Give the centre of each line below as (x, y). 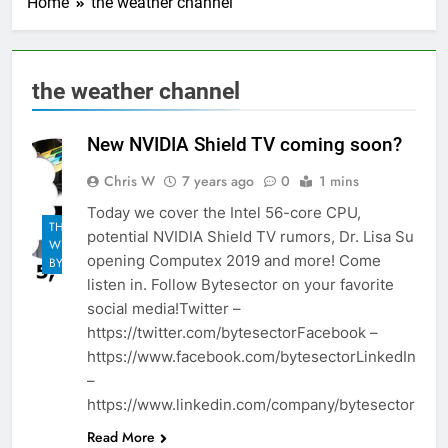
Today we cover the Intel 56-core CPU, (224, 212)
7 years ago (218, 180)
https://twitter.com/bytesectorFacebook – (232, 332)
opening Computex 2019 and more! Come (234, 260)
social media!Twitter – (164, 308)
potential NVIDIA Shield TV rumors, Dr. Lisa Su (250, 236)
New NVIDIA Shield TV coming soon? (244, 144)
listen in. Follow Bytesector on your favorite (240, 284)
